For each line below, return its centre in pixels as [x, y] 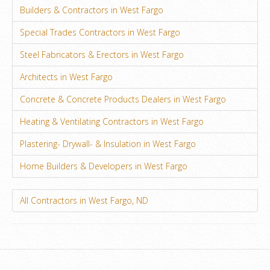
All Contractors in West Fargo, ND [84, 200]
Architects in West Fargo [66, 77]
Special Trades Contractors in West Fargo [100, 32]
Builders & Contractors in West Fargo [92, 10]
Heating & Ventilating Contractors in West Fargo [112, 121]
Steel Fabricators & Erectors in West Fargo [102, 54]
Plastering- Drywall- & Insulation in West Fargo [108, 143]
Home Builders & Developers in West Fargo [104, 166]
